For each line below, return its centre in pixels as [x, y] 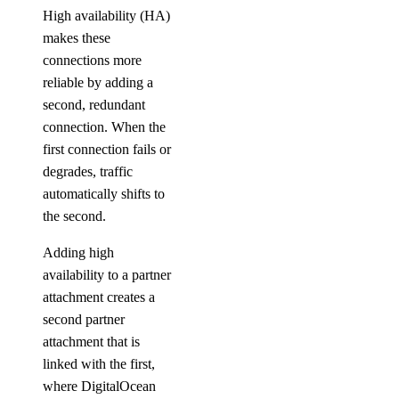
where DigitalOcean [99, 386]
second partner [84, 319]
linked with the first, [99, 364]
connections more [92, 60]
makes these [77, 38]
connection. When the [104, 127]
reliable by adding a [98, 82]
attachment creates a [99, 297]
